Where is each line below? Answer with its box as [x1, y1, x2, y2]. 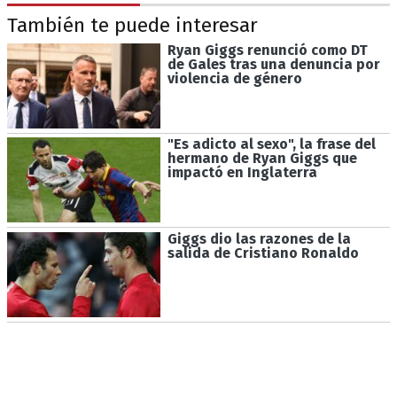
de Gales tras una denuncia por [167, 55, 380, 73]
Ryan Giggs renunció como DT [167, 41, 368, 58]
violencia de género [167, 69, 302, 87]
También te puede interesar [7, 13, 258, 38]
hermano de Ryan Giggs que [167, 150, 357, 167]
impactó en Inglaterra [167, 164, 317, 182]
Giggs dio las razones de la [167, 230, 351, 248]
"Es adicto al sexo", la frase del [167, 136, 376, 153]
